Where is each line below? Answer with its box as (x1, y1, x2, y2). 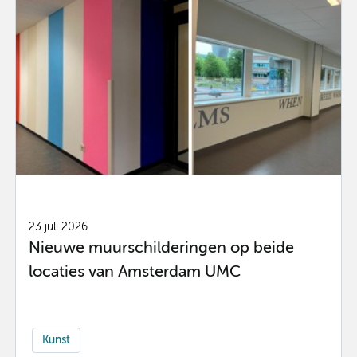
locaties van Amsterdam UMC (28, 264, 241, 280)
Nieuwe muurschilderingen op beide (28, 240, 294, 256)
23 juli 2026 (28, 222, 88, 233)
